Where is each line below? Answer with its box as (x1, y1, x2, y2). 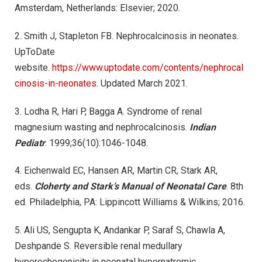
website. (15, 61, 52, 73)
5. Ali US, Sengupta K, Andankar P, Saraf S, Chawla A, (15, 225, 225, 236)
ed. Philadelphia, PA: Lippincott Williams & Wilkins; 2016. (15, 196, 245, 208)
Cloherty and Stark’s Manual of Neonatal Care (35, 181, 226, 192)
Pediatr (15, 137, 45, 149)
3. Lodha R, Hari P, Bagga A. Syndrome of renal (15, 105, 202, 117)
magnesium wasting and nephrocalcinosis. (15, 121, 189, 133)
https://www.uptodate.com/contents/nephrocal (52, 61, 243, 73)
